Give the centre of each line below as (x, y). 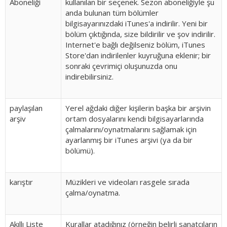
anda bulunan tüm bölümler (112, 13)
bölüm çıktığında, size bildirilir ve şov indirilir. (140, 34)
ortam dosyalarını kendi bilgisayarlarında (135, 119)
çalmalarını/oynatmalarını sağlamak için (131, 129)
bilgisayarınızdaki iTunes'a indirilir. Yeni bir (137, 23)
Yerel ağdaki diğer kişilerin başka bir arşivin (138, 108)
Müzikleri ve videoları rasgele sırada (127, 182)
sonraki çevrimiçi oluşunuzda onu (121, 66)
